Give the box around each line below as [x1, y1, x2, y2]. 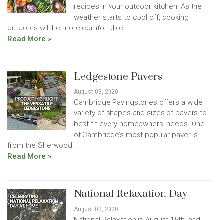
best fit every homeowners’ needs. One [74, 119, 205, 128]
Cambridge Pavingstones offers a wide [74, 98, 203, 107]
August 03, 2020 [74, 88, 118, 95]
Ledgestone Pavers [74, 70, 162, 83]
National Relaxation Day [74, 188, 187, 200]
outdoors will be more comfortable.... [7, 24, 131, 32]
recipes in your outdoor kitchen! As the [74, 2, 202, 11]
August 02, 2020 [74, 206, 118, 213]
